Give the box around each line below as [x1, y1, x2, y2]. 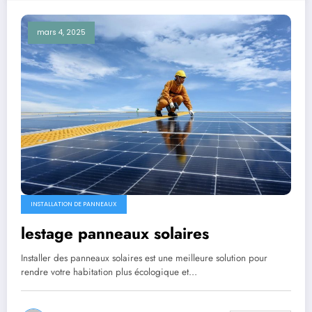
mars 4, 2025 [37, 27, 86, 38]
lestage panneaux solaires [21, 221, 209, 244]
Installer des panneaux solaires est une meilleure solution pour [21, 251, 267, 265]
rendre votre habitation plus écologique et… [21, 265, 197, 279]
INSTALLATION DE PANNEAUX [31, 199, 117, 208]
